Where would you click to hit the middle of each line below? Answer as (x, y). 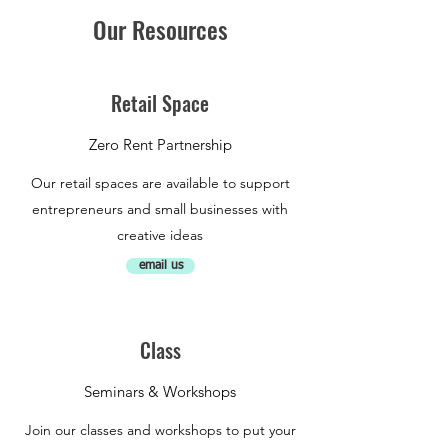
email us (160, 265)
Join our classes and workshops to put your (160, 429)
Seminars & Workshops (160, 391)
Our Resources (160, 28)
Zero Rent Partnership (160, 144)
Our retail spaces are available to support (160, 182)
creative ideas (160, 234)
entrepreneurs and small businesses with (160, 208)
